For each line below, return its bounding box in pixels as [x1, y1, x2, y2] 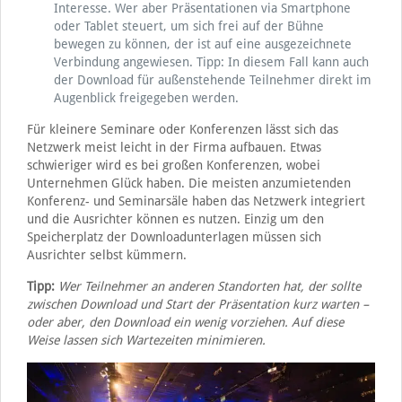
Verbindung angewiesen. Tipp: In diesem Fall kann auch [53, 54, 369, 69]
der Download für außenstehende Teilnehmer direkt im [53, 72, 371, 87]
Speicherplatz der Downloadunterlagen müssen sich [26, 229, 321, 244]
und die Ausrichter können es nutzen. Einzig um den [26, 211, 324, 226]
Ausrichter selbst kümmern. [26, 247, 187, 262]
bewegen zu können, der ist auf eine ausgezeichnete [53, 36, 352, 51]
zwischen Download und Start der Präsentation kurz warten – [26, 296, 369, 311]
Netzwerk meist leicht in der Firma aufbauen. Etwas [26, 139, 321, 154]
